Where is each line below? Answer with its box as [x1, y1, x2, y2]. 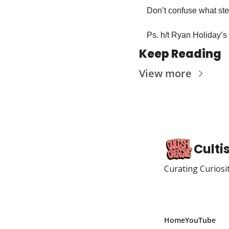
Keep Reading [139, 46, 221, 62]
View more [139, 66, 192, 80]
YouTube [185, 215, 216, 225]
